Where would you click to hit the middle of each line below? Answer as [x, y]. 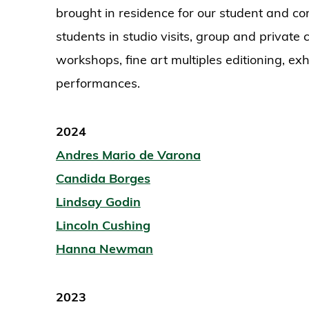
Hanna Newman [104, 249]
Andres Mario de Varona [128, 155]
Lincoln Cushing [103, 226]
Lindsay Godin [98, 202]
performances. [98, 83]
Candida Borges [103, 179]
